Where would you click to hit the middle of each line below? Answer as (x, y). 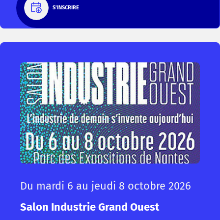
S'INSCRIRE (66, 8)
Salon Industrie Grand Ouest (90, 207)
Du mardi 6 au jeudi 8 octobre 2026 (106, 186)
